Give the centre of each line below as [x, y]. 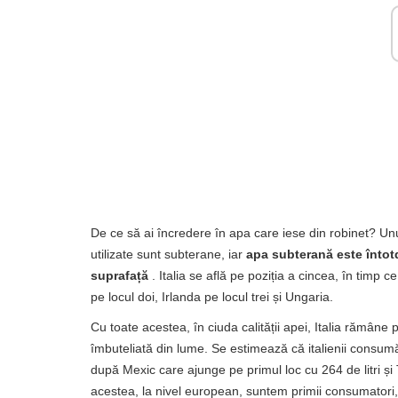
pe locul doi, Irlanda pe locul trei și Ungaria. [212, 297]
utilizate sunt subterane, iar [168, 254]
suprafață [119, 275]
